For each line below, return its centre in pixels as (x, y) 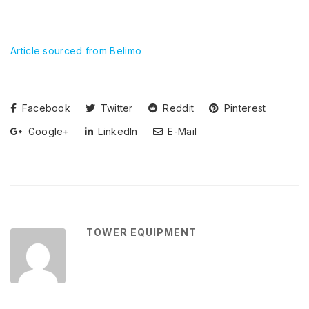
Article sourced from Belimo (76, 50)
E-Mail (181, 131)
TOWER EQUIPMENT (141, 232)
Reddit (177, 108)
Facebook (45, 108)
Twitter (115, 108)
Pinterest (243, 108)
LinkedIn (117, 131)
